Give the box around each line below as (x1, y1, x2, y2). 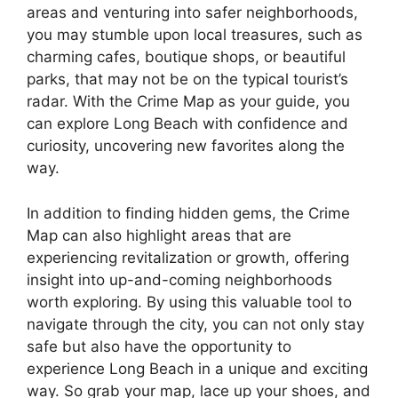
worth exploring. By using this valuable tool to (27, 292, 352, 311)
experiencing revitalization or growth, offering (27, 248, 349, 267)
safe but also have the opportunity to (27, 337, 291, 355)
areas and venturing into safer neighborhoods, (27, 4, 358, 22)
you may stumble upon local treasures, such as (27, 26, 362, 44)
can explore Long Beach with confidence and (27, 115, 348, 133)
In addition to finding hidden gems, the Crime (27, 203, 350, 222)
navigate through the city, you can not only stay (27, 314, 364, 333)
